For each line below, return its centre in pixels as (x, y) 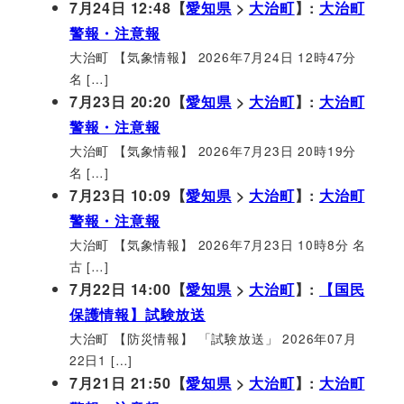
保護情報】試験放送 (137, 314)
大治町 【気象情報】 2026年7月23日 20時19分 (213, 150)
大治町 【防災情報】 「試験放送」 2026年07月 (213, 338)
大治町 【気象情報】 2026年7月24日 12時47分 (213, 56)
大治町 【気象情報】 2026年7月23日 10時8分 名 (217, 244)
